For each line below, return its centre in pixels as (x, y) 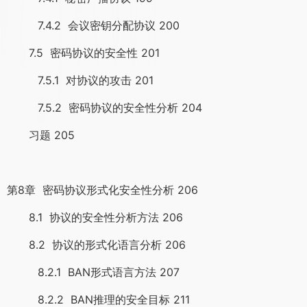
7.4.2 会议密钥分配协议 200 (93, 25)
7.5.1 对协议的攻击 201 (80, 80)
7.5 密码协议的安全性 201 (83, 53)
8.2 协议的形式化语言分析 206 (96, 245)
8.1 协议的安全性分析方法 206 (95, 217)
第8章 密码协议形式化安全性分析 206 (102, 190)
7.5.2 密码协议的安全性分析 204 (105, 108)
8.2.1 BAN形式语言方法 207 (93, 272)
